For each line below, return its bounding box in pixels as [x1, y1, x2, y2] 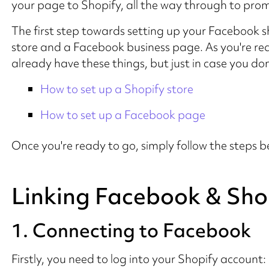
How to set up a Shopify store [40, 80, 193, 97]
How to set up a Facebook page [40, 106, 205, 122]
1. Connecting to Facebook [11, 217, 251, 243]
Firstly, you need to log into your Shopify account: [11, 250, 266, 267]
